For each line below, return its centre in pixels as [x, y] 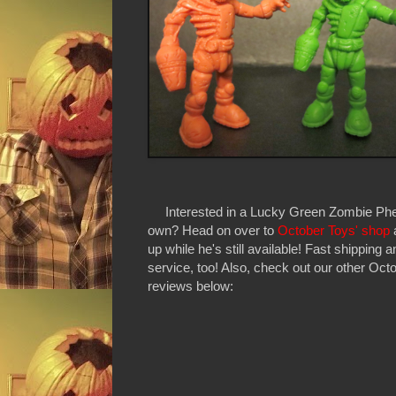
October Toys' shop [334, 230]
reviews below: [190, 286]
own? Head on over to [213, 230]
